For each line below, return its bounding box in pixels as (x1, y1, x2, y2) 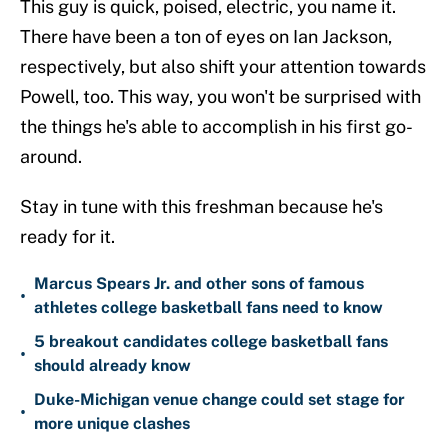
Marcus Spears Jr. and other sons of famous (34, 274, 364, 294)
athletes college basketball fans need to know (34, 298, 383, 318)
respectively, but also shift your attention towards (20, 56, 426, 78)
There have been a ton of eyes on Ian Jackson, (20, 26, 392, 48)
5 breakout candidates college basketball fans (34, 332, 388, 352)
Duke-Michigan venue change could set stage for (34, 390, 405, 410)
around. (20, 146, 82, 168)
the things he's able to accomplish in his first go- (20, 116, 413, 138)
